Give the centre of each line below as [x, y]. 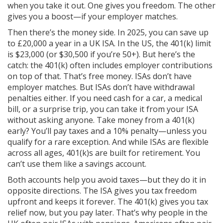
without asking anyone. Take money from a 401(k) [101, 120]
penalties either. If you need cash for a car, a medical [105, 98]
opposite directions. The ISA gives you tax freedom [102, 191]
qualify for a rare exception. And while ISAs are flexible [108, 142]
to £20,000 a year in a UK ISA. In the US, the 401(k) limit [109, 43]
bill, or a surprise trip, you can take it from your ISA [103, 109]
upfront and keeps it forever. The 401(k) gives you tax [108, 202]
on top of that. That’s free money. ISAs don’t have [100, 76]
